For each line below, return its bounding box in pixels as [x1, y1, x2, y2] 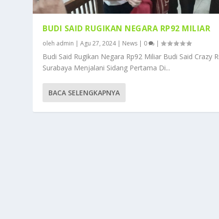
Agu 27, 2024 [80, 39, 116, 47]
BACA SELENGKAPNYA [48, 88, 120, 97]
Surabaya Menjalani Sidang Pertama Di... [43, 63, 171, 72]
